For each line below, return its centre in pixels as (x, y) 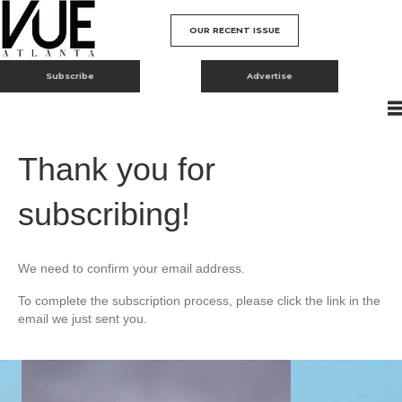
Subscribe (70, 76)
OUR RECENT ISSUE (235, 30)
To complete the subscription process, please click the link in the (199, 301)
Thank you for (117, 170)
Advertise (270, 76)
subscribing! (104, 214)
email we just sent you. (83, 319)
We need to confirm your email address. (131, 269)
